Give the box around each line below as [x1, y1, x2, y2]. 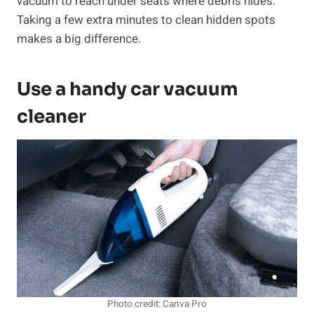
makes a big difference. [17, 30, 141, 48]
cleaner [17, 105, 86, 129]
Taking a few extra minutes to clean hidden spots [17, 11, 275, 29]
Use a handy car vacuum [17, 78, 238, 102]
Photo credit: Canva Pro [107, 297, 207, 312]
